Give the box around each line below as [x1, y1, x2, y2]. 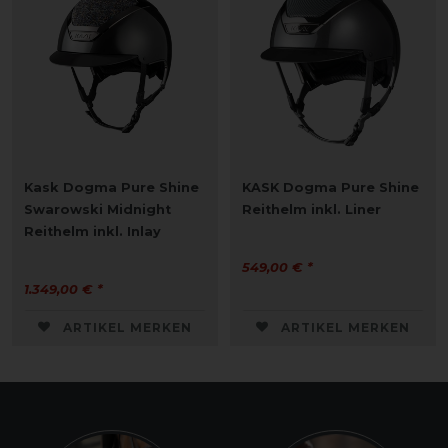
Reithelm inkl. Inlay [24, 223, 161, 239]
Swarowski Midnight [24, 201, 171, 217]
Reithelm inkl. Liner [242, 201, 381, 217]
